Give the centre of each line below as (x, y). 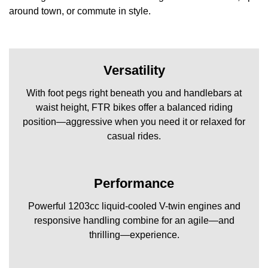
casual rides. (134, 136)
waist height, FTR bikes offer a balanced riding (134, 107)
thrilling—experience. (134, 234)
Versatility (134, 70)
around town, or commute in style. (80, 11)
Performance (134, 183)
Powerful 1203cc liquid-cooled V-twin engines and (134, 206)
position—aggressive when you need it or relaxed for (134, 121)
